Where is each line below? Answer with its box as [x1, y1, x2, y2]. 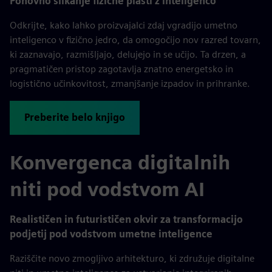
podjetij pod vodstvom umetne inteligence [10, 228, 212, 240]
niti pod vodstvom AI [10, 177, 205, 201]
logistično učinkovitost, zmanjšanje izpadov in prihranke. [10, 77, 250, 89]
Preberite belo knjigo [24, 111, 125, 123]
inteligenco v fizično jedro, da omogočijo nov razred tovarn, [10, 33, 261, 46]
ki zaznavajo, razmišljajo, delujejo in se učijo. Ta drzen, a [10, 48, 246, 60]
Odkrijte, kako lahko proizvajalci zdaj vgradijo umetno [10, 19, 237, 31]
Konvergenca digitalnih [10, 150, 230, 174]
